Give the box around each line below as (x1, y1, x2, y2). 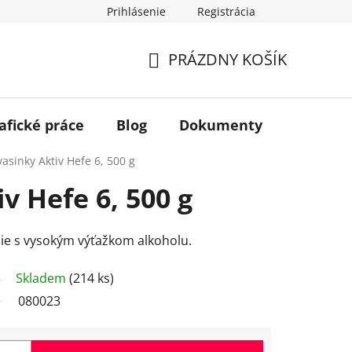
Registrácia (197, 4, 255, 19)
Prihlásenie (107, 4, 166, 19)
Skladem (16, 269, 69, 287)
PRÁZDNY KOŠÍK (168, 49, 287, 71)
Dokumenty (179, 115, 262, 134)
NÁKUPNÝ (147, 67, 220, 89)
